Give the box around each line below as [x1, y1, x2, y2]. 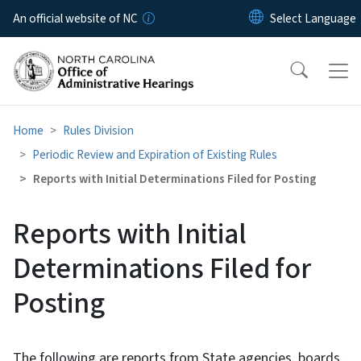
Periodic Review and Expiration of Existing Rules [32, 145, 277, 164]
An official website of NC [13, 10, 138, 27]
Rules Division [63, 121, 134, 139]
